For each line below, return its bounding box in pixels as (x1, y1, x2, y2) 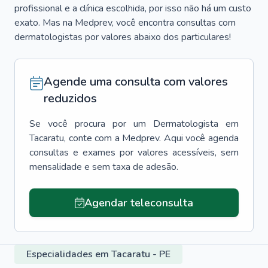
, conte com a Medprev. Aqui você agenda (64, 132, 239, 145)
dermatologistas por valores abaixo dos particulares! (14, 31, 231, 44)
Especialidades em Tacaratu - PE (26, 248, 170, 261)
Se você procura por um (29, 117, 146, 130)
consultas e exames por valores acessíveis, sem (29, 146, 239, 159)
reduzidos (44, 90, 97, 106)
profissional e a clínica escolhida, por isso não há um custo (14, 2, 251, 15)
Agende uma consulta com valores (44, 74, 228, 90)
